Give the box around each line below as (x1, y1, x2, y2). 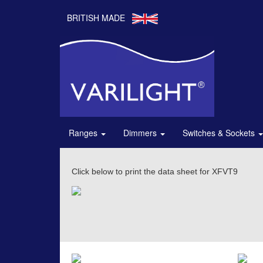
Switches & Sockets (183, 127, 257, 139)
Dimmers (123, 127, 159, 139)
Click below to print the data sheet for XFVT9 (72, 167, 238, 177)
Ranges (69, 127, 100, 139)
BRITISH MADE (60, 12, 132, 23)
